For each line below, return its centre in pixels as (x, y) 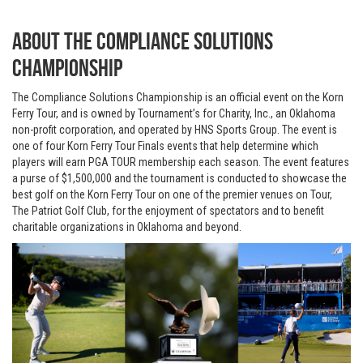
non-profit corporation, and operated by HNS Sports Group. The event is (175, 130)
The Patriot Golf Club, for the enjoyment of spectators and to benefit (168, 211)
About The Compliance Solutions (143, 41)
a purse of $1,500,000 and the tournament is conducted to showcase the (179, 178)
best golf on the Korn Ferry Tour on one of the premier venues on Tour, (172, 194)
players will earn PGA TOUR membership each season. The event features (181, 162)
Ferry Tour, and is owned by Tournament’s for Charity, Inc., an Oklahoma (174, 113)
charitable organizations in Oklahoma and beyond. (127, 227)
